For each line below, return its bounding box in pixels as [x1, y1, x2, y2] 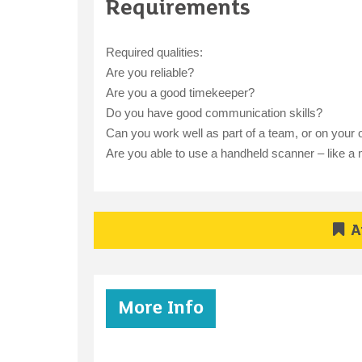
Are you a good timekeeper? [105, 86, 255, 100]
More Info [117, 299, 204, 319]
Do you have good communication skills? [105, 106, 322, 120]
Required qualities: [105, 45, 203, 60]
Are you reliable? [105, 65, 194, 80]
